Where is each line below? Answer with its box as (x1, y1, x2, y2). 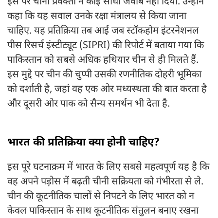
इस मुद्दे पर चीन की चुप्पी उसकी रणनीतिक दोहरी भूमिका (7, 69, 201, 82)
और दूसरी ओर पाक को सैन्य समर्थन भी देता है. (7, 98, 170, 111)
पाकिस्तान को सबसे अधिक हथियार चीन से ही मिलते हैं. (7, 54, 199, 67)
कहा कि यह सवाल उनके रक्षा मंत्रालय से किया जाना (7, 10, 186, 23)
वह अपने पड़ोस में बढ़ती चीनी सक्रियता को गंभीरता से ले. (7, 176, 203, 189)
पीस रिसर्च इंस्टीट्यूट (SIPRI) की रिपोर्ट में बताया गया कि (7, 39, 204, 53)
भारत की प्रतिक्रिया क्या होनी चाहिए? (7, 136, 160, 150)
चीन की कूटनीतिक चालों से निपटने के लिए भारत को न (7, 190, 194, 203)
